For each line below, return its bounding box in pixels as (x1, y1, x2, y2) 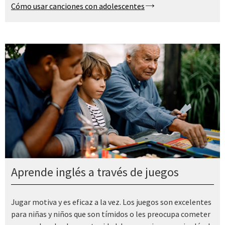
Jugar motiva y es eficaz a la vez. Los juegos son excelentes (11, 196, 211, 207)
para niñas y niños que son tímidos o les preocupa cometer (11, 208, 210, 219)
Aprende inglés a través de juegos (11, 164, 179, 180)
